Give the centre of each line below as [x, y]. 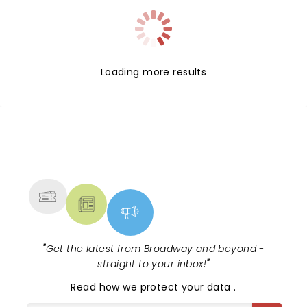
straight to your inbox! [152, 264]
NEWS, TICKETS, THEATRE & [148, 151]
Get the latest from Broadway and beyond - [155, 249]
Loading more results [153, 72]
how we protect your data [167, 287]
